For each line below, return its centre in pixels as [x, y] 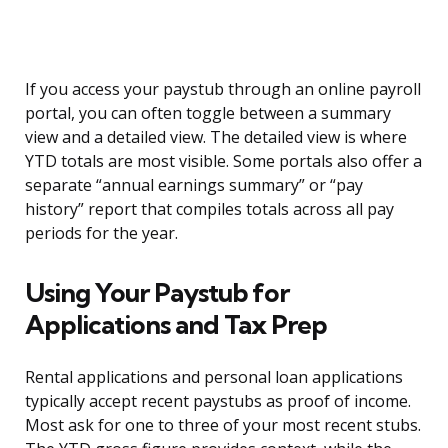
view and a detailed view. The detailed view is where [216, 137]
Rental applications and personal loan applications [214, 377]
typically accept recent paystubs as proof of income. [218, 401]
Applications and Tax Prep [176, 325]
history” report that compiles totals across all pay [209, 209]
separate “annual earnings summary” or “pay [194, 185]
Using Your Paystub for [157, 293]
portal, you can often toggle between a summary [208, 113]
